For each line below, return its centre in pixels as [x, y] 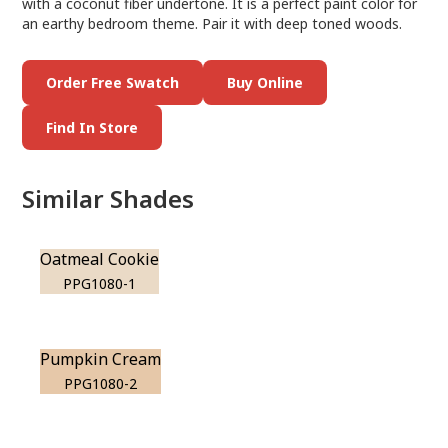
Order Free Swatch [113, 82]
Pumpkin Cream [101, 359]
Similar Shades [108, 198]
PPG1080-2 [101, 383]
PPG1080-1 [100, 283]
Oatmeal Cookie [100, 259]
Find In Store [92, 127]
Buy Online [265, 82]
